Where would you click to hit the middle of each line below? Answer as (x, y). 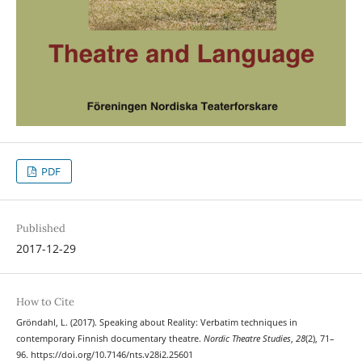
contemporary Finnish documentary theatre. (109, 339)
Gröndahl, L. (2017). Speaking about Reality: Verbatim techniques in (156, 323)
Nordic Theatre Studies (247, 339)
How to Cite (45, 302)
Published (40, 229)
